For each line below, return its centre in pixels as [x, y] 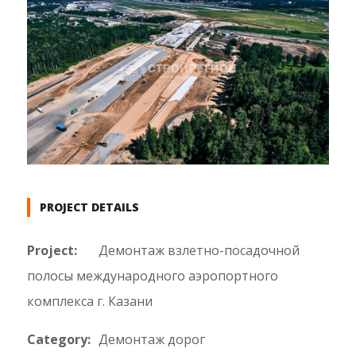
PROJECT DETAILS [89, 207]
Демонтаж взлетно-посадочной [199, 251]
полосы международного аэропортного [152, 276]
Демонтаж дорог [151, 340]
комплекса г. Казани [89, 302]
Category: [58, 340]
